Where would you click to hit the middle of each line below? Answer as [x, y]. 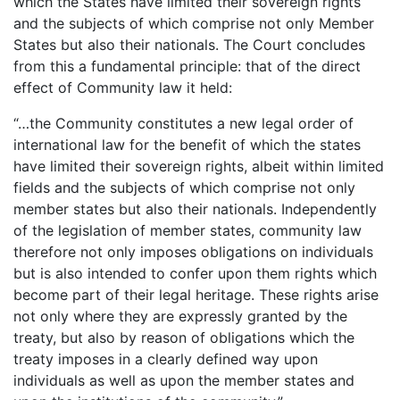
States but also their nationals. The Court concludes [189, 45]
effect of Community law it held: [123, 88]
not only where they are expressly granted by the [180, 317]
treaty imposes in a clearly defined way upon [166, 359]
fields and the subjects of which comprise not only [184, 188]
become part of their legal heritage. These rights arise [196, 295]
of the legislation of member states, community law [187, 231]
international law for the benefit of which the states [187, 145]
